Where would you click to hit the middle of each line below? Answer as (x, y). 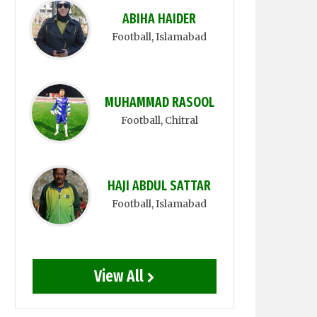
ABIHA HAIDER (159, 19)
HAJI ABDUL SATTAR (159, 186)
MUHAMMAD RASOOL (159, 102)
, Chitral (179, 120)
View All (119, 276)
